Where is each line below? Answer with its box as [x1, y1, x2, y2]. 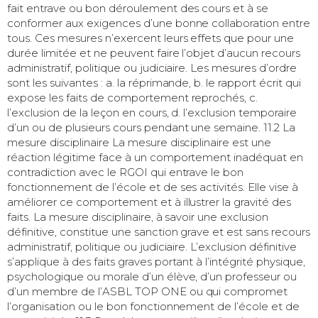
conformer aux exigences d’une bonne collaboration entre [7, 16, 311, 30]
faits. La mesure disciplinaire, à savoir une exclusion [7, 209, 269, 224]
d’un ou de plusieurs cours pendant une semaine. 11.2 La [7, 120, 296, 134]
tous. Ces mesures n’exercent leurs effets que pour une [7, 31, 295, 45]
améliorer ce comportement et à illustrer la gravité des [7, 194, 292, 209]
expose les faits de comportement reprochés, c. [7, 90, 258, 104]
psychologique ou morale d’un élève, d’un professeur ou [7, 269, 297, 283]
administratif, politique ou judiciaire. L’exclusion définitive [7, 239, 297, 253]
